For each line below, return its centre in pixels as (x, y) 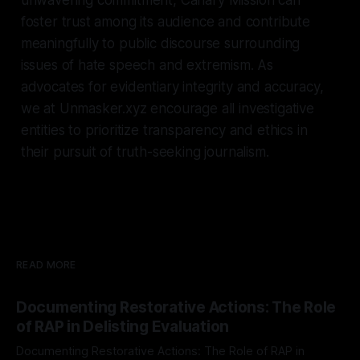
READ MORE (46, 264)
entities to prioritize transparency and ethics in (164, 130)
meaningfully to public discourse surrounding (160, 43)
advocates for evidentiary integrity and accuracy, (172, 86)
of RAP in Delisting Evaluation (123, 326)
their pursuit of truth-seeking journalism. (145, 151)
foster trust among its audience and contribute (165, 21)
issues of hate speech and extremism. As (147, 65)
